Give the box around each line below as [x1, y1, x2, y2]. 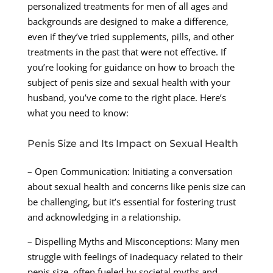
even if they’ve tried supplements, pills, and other [27, 30, 234, 43]
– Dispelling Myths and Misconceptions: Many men [27, 235, 239, 248]
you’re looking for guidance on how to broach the [27, 61, 235, 74]
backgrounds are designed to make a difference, [27, 15, 229, 28]
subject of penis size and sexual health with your [27, 76, 230, 89]
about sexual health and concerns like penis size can [27, 180, 246, 193]
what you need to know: [27, 107, 129, 119]
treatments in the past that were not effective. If [27, 46, 226, 58]
